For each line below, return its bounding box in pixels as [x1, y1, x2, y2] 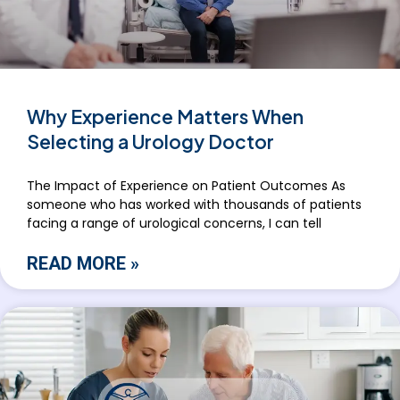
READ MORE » [27, 253, 139, 275]
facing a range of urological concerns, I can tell [27, 214, 321, 233]
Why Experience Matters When [27, 104, 304, 129]
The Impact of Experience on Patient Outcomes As [27, 177, 346, 196]
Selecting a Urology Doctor [27, 129, 274, 154]
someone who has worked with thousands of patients [27, 196, 362, 214]
